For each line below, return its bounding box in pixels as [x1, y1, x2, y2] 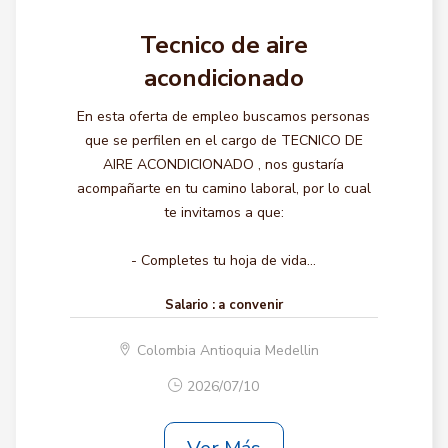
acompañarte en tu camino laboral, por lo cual [76, 179, 371, 198]
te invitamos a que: [163, 203, 284, 222]
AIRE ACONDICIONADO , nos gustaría [103, 155, 345, 174]
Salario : [164, 296, 215, 314]
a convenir [217, 296, 283, 314]
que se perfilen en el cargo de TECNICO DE [84, 131, 363, 150]
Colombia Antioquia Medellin [137, 341, 320, 360]
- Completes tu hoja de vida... [131, 251, 317, 270]
